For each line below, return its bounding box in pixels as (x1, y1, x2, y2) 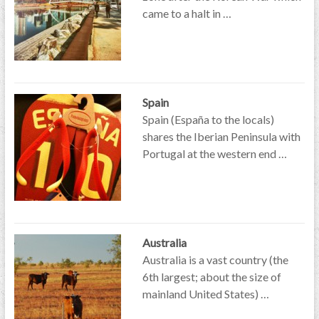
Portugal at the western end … (142, 147, 287, 160)
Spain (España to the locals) (142, 113, 274, 126)
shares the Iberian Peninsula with (142, 130, 300, 143)
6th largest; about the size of (142, 270, 281, 283)
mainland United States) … (142, 287, 269, 300)
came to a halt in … (142, 6, 231, 20)
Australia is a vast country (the (142, 253, 288, 266)
